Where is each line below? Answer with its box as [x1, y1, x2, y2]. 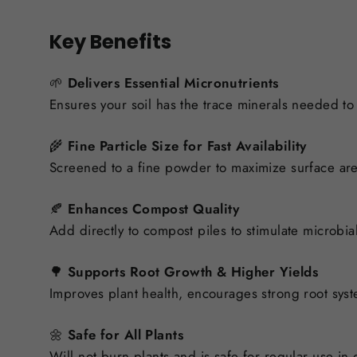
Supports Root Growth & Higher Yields [67, 261, 319, 281]
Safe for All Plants [67, 324, 183, 344]
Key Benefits [49, 28, 171, 55]
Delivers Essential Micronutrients [67, 73, 279, 92]
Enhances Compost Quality [67, 198, 240, 218]
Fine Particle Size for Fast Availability [67, 135, 307, 155]
